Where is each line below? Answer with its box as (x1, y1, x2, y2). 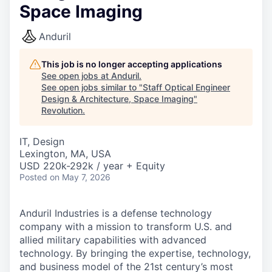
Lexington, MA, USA (19, 148, 111, 160)
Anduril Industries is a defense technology (19, 207, 212, 219)
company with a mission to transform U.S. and (19, 220, 232, 233)
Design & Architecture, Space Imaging (41, 93, 194, 104)
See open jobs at (41, 70, 111, 81)
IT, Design (19, 135, 64, 148)
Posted (19, 172, 47, 182)
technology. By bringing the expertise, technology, (19, 247, 251, 259)
